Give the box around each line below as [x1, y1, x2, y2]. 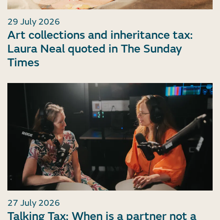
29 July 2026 [7, 16, 60, 27]
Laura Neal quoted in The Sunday [7, 41, 182, 56]
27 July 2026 [7, 197, 60, 209]
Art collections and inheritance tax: [7, 27, 193, 42]
